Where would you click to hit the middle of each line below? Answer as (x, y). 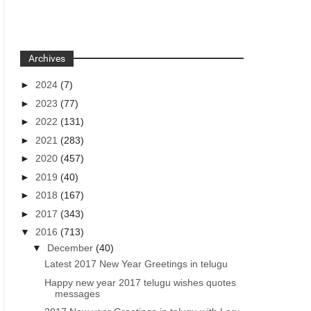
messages (78, 293)
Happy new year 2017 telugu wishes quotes (141, 282)
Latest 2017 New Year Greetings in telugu (136, 264)
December (72, 248)
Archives (47, 58)
